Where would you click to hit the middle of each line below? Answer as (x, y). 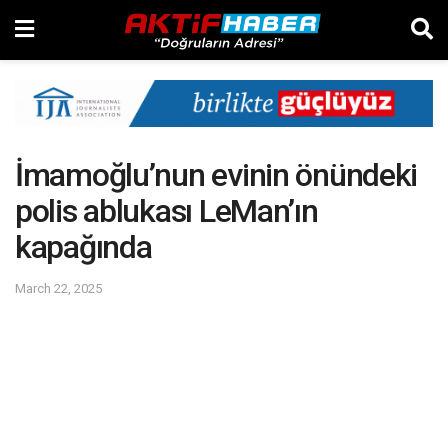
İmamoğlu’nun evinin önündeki (216, 175)
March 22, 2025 (58, 288)
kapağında (83, 247)
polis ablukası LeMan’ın (166, 211)
